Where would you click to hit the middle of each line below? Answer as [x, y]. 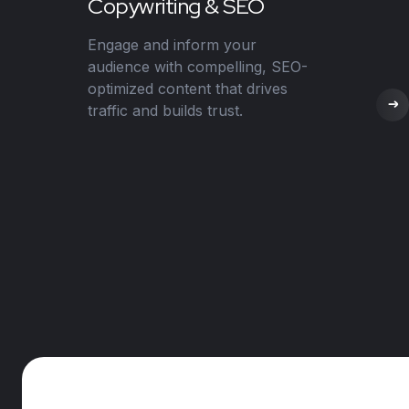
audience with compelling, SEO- [198, 66]
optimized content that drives [188, 88]
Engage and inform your [172, 44]
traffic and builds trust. [165, 110]
